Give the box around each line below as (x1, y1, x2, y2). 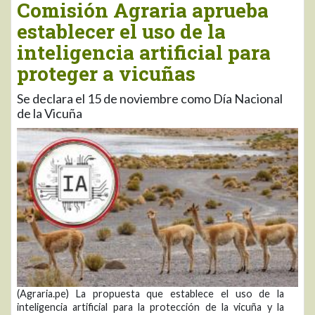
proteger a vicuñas (17, 60, 195, 87)
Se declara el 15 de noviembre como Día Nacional (17, 91, 283, 107)
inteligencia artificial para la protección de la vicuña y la (17, 300, 284, 313)
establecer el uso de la (17, 18, 226, 45)
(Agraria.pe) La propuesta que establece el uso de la (17, 287, 284, 300)
